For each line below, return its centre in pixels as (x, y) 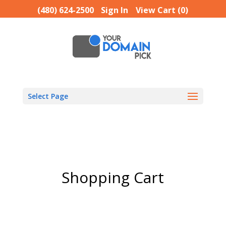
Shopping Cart (113, 177)
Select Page (48, 96)
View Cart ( (158, 10)
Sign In (115, 10)
